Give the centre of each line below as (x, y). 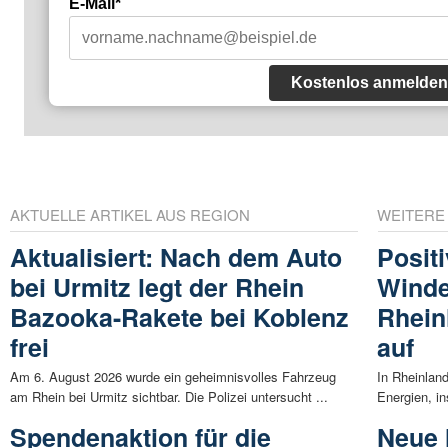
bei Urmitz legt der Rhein (157, 286)
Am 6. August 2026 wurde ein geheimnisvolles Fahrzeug (173, 376)
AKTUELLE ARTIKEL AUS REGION (130, 214)
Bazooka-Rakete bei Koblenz (179, 316)
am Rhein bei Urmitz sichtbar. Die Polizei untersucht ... (169, 396)
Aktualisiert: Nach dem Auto (176, 256)
